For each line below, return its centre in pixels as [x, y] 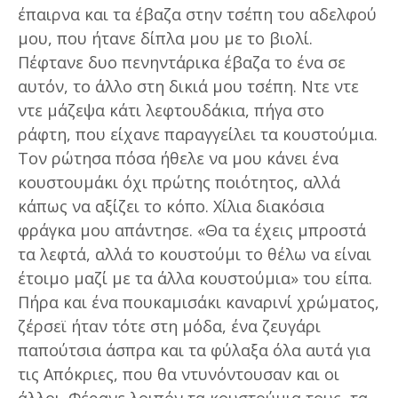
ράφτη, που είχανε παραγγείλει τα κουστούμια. [198, 134]
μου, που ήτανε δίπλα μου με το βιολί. [165, 38]
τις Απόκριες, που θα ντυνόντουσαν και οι [179, 374]
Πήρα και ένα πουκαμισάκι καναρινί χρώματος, [199, 302]
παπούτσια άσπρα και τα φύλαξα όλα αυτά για [194, 350]
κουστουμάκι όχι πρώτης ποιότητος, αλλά [179, 182]
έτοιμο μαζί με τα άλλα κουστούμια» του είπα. [195, 278]
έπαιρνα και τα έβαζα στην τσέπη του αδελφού [197, 14]
